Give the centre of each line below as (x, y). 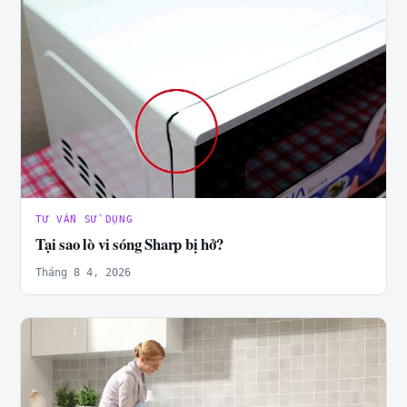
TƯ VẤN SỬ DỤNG (84, 219)
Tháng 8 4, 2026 (83, 272)
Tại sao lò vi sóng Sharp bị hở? (129, 243)
